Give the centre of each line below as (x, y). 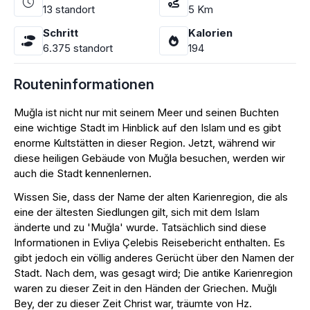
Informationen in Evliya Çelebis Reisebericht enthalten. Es (149, 243)
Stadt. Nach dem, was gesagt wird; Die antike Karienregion (153, 273)
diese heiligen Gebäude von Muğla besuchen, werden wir (149, 158)
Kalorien (210, 33)
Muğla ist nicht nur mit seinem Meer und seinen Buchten (146, 112)
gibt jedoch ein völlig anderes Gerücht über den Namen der (154, 258)
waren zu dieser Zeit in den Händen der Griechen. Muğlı (145, 288)
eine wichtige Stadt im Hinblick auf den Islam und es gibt (147, 128)
